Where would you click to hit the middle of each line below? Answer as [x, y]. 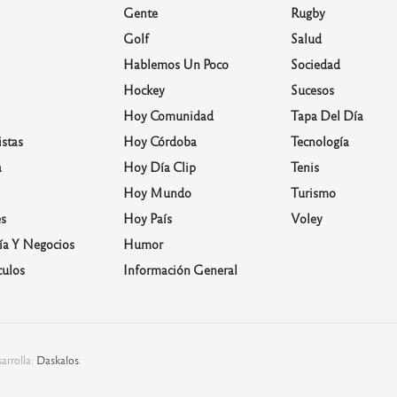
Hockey [144, 90]
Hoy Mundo [157, 193]
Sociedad [316, 64]
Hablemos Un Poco [175, 64]
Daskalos [57, 360]
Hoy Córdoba [160, 141]
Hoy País [147, 218]
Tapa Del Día [327, 116]
